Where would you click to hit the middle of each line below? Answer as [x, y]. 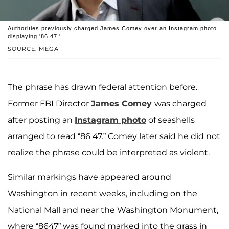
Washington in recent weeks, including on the [102, 193]
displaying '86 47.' [34, 36]
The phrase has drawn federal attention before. [102, 87]
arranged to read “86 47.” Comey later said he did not [114, 136]
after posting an [41, 120]
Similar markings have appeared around [89, 177]
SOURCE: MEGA [33, 48]
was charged [180, 103]
